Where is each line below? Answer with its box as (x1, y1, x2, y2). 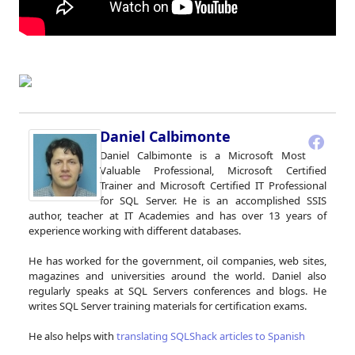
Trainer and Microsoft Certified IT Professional (100, 178, 326, 193)
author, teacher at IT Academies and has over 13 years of (29, 208, 326, 223)
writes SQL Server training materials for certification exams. (29, 299, 307, 314)
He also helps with (29, 329, 116, 344)
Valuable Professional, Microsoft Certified (100, 163, 326, 178)
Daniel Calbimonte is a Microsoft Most (100, 148, 306, 163)
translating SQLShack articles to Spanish (116, 329, 305, 344)
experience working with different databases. (29, 223, 241, 239)
